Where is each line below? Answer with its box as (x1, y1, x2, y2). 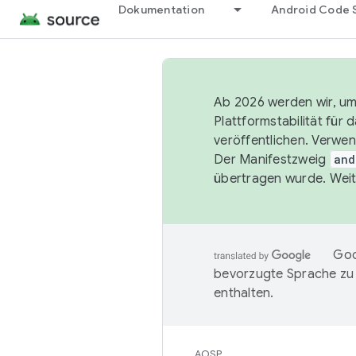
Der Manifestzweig (214, 152, 330, 168)
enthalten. (214, 285, 274, 301)
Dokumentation (118, 2, 205, 17)
